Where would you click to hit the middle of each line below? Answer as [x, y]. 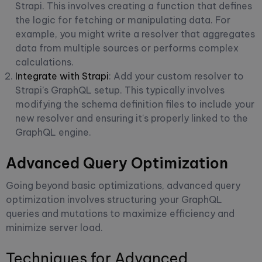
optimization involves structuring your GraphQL [114, 199]
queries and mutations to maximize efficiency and [120, 213]
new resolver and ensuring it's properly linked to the [132, 118]
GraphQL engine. [53, 132]
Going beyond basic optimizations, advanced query [123, 185]
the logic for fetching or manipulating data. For [123, 20]
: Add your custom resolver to [176, 76]
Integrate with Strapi [62, 76]
